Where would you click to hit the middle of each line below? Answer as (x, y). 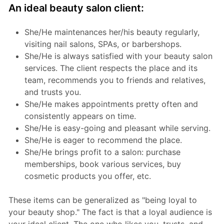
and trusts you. (52, 92)
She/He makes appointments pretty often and (111, 104)
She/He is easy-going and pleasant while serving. (117, 128)
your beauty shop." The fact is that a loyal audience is (110, 212)
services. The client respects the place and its (111, 68)
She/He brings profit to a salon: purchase (102, 152)
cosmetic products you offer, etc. (87, 176)
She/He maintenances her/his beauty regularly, (112, 32)
